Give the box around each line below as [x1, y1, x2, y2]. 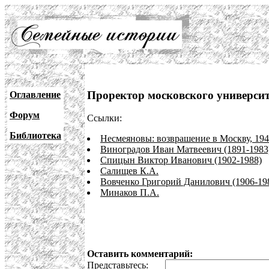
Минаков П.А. [100, 187, 159, 198]
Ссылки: [87, 113, 122, 124]
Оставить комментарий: [87, 249, 193, 259]
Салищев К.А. [100, 166, 159, 177]
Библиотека [10, 130, 61, 141]
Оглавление [10, 89, 61, 100]
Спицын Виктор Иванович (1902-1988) [100, 155, 262, 166]
